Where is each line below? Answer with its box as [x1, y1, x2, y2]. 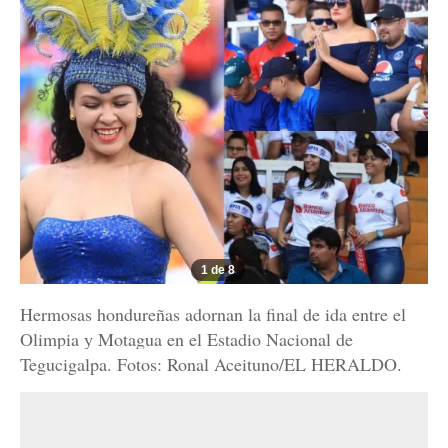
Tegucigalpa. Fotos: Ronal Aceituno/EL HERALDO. [20, 352, 402, 377]
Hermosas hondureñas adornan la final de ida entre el [20, 302, 406, 327]
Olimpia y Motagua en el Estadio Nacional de [20, 327, 353, 352]
